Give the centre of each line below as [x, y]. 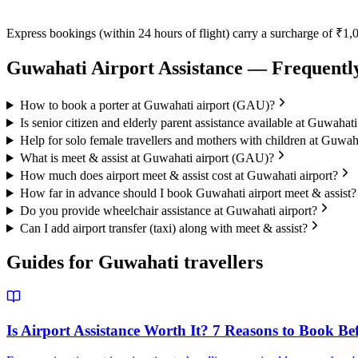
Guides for [52, 262]
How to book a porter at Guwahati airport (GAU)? [147, 105]
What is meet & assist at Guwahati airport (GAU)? [147, 158]
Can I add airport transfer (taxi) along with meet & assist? [163, 229]
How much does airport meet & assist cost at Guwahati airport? [179, 176]
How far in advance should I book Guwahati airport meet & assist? [188, 193]
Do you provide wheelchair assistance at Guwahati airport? [168, 211]
